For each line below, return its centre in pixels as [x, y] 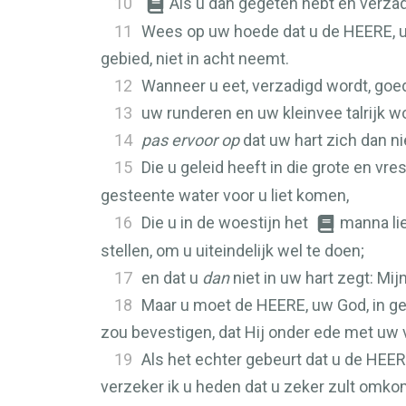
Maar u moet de [199, 305]
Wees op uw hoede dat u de [242, 31]
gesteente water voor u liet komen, [225, 195]
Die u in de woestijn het [227, 222]
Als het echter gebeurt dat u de [254, 359]
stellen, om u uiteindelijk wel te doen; [232, 251]
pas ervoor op [190, 140]
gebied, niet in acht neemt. [195, 58]
